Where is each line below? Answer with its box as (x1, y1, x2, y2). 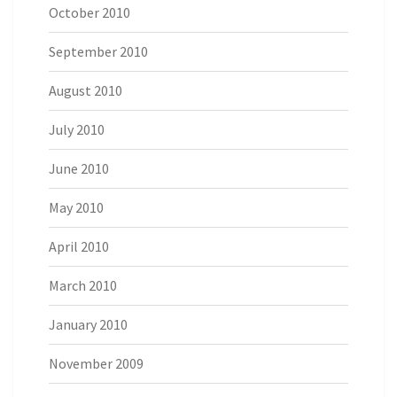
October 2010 (49, 4, 130, 22)
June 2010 (49, 160, 109, 178)
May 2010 (49, 198, 104, 217)
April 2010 (49, 237, 109, 256)
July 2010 (49, 121, 105, 139)
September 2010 (49, 43, 148, 61)
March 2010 (49, 276, 117, 295)
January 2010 (49, 315, 128, 334)
